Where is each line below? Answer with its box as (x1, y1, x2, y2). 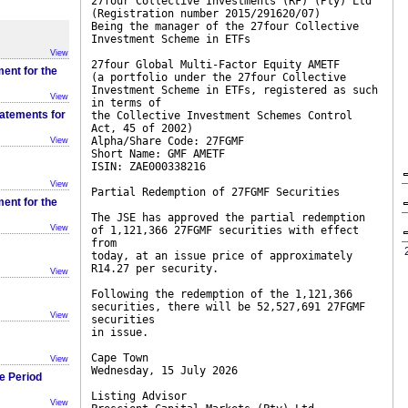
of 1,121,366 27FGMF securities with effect (91, 224, 359, 237)
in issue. (91, 326, 148, 339)
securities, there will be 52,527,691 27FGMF (91, 301, 365, 313)
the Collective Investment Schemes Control (91, 109, 352, 122)
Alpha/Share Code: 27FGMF (91, 135, 244, 148)
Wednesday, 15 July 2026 (91, 364, 238, 377)
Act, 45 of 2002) (91, 122, 193, 135)
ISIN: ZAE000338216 (91, 160, 206, 173)
